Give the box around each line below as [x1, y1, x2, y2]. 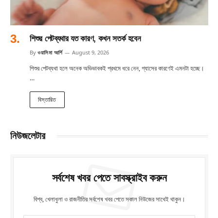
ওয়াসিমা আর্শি [37, 49, 63, 56]
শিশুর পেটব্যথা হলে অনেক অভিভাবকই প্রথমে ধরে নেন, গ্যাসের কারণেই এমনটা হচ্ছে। [30, 64, 204, 73]
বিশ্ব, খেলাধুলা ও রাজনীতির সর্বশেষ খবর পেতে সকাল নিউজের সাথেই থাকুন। [33, 195, 185, 204]
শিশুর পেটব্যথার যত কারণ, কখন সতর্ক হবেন [30, 34, 141, 44]
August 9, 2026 [72, 49, 109, 56]
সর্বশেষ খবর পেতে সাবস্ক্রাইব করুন [52, 172, 167, 184]
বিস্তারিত [38, 95, 56, 104]
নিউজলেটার [10, 130, 45, 142]
